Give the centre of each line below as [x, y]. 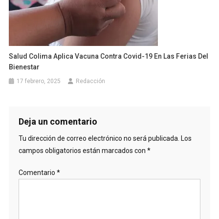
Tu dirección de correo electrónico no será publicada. [99, 138]
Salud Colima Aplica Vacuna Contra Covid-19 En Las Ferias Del [109, 56]
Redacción [91, 81]
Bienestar [24, 67]
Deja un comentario [58, 121]
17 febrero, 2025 [39, 81]
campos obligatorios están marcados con [83, 150]
